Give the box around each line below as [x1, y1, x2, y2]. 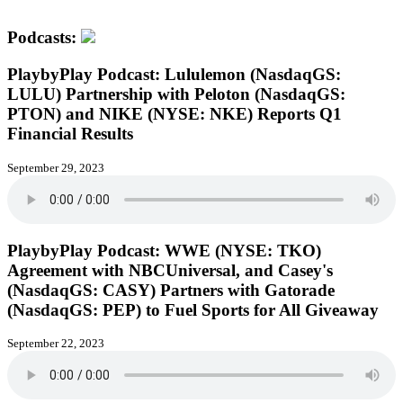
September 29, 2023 [7, 160, 104, 175]
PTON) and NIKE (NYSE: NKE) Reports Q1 [7, 104, 342, 124]
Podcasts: [7, 28, 81, 48]
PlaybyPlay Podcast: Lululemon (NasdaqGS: [7, 65, 341, 85]
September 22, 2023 [7, 336, 104, 351]
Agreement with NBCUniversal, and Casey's [7, 260, 333, 280]
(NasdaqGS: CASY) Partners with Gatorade [7, 280, 335, 300]
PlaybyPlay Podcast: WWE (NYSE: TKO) [7, 240, 321, 260]
